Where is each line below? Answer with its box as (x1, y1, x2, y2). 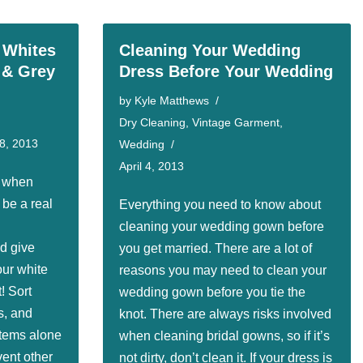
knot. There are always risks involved (119, 307, 331, 321)
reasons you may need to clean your (119, 263, 327, 277)
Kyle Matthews (135, 94, 209, 107)
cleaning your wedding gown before (119, 220, 324, 233)
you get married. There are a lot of (119, 241, 312, 255)
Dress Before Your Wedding (119, 62, 333, 80)
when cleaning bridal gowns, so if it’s (119, 329, 330, 343)
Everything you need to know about (119, 198, 321, 211)
